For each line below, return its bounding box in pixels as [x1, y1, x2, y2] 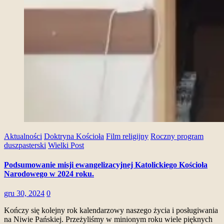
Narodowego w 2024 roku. [4, 169, 94, 178]
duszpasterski [4, 140, 46, 149]
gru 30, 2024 [4, 189, 44, 198]
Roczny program [150, 131, 203, 140]
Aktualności [4, 131, 42, 140]
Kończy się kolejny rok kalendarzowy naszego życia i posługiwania [4, 206, 218, 215]
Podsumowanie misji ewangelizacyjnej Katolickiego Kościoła [4, 160, 207, 169]
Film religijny [106, 131, 148, 140]
